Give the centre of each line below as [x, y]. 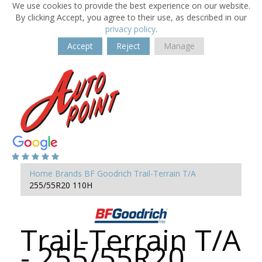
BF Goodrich [108, 173]
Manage [179, 46]
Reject [128, 46]
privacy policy [130, 29]
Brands [68, 173]
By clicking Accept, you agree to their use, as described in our [131, 17]
